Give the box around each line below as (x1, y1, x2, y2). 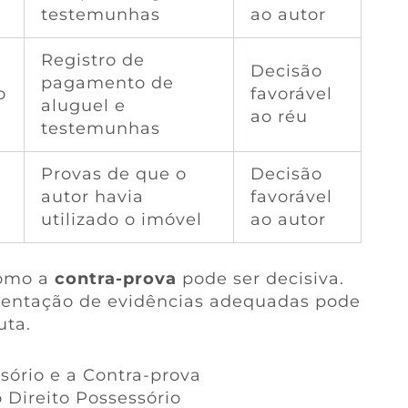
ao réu (250, 106, 308, 127)
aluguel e (40, 95, 126, 116)
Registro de (40, 49, 145, 70)
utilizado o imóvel (40, 209, 202, 229)
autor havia (40, 186, 144, 207)
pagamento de (40, 72, 174, 93)
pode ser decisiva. (176, 268, 344, 289)
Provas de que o (40, 163, 187, 184)
